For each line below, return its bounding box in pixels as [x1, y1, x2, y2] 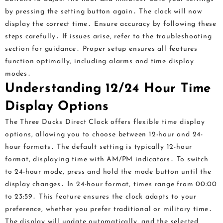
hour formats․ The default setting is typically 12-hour [5, 143, 193, 151]
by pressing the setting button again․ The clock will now [5, 8, 202, 15]
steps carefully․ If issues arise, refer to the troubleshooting [5, 33, 212, 40]
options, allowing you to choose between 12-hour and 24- [5, 131, 203, 138]
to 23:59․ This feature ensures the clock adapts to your [5, 193, 197, 201]
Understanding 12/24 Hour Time [5, 82, 212, 96]
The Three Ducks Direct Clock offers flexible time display [5, 118, 205, 126]
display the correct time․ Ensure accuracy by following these [5, 20, 217, 28]
